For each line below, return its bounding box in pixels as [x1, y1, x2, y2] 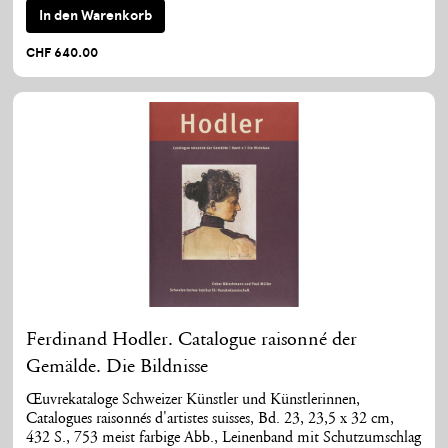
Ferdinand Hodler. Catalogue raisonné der [26, 329, 358, 350]
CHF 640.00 [26, 44, 99, 61]
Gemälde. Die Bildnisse [26, 356, 209, 377]
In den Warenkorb [39, 7, 153, 25]
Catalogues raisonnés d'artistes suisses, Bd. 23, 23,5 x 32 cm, [26, 411, 395, 427]
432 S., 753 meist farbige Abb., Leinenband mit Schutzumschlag [26, 430, 422, 446]
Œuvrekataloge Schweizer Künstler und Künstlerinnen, [26, 392, 361, 408]
